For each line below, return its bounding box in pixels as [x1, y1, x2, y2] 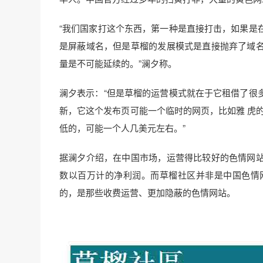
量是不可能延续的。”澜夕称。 [59, 57, 177, 69]
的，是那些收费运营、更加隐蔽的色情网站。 [59, 186, 235, 198]
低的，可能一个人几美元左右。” [59, 122, 186, 134]
